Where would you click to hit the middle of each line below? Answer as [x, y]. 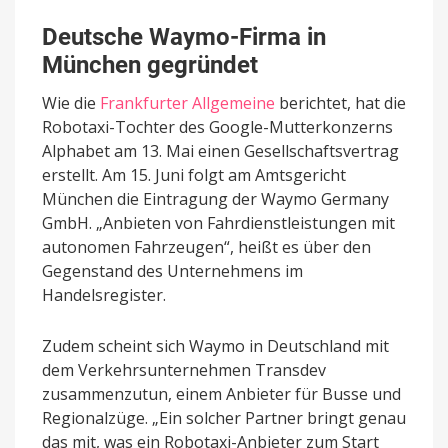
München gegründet [150, 65]
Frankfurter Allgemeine [187, 103]
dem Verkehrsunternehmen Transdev [184, 370]
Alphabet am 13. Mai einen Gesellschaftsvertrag [220, 151]
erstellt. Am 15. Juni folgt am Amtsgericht [194, 175]
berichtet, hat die [340, 103]
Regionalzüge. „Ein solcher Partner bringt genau [224, 418]
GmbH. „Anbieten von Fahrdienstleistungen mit [218, 223]
